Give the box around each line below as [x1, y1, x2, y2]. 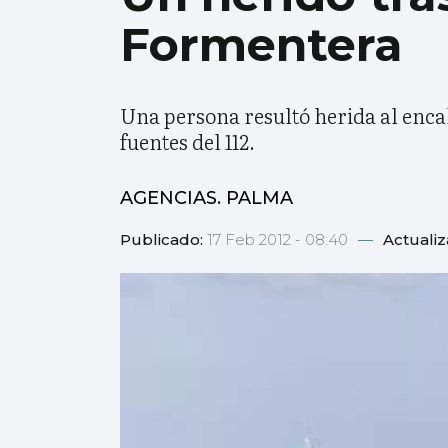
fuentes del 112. [120, 126, 255, 157]
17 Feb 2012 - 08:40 [207, 230, 352, 250]
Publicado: [120, 230, 207, 250]
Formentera [120, 15, 402, 73]
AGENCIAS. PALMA [120, 187, 293, 210]
